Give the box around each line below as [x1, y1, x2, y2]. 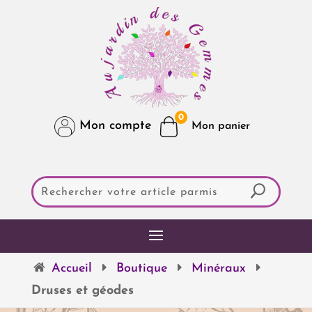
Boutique [116, 261, 168, 275]
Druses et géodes [31, 283, 134, 297]
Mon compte [75, 119, 152, 133]
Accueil [51, 261, 92, 275]
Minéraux [192, 261, 247, 275]
